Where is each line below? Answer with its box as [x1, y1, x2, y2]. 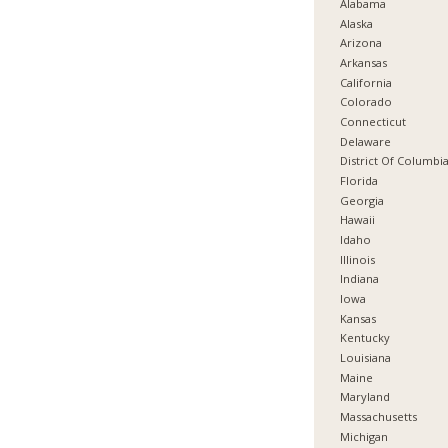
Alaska [340, 15, 374, 31]
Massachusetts [340, 408, 418, 424]
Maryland [340, 389, 391, 405]
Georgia [340, 192, 385, 208]
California [340, 74, 393, 90]
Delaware [340, 133, 392, 149]
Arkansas [340, 55, 388, 71]
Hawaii [340, 212, 376, 228]
